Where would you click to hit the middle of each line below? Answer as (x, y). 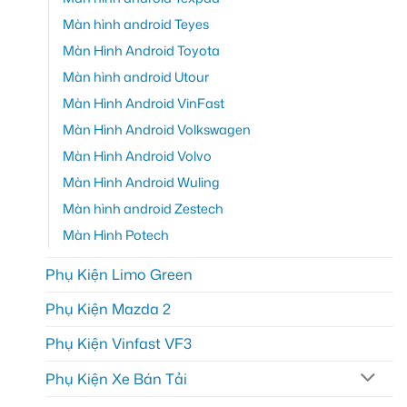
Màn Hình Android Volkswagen (157, 129)
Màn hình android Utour (136, 76)
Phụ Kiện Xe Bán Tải (116, 378)
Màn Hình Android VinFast (144, 103)
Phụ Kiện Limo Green (119, 274)
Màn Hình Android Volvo (137, 155)
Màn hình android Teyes (136, 24)
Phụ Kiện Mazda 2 (108, 308)
